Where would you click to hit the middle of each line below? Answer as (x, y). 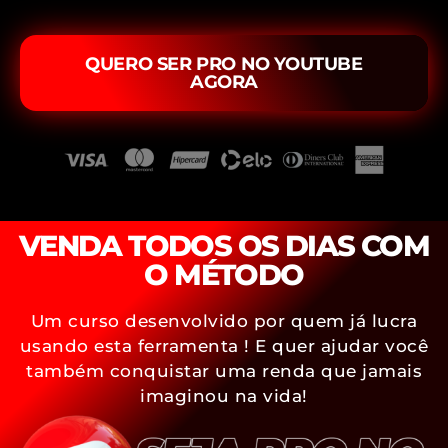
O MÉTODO (224, 274)
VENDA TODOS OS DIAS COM (224, 245)
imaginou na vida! (224, 395)
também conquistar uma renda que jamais (224, 370)
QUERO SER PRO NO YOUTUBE (224, 63)
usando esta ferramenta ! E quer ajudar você (224, 345)
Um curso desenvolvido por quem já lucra (224, 320)
